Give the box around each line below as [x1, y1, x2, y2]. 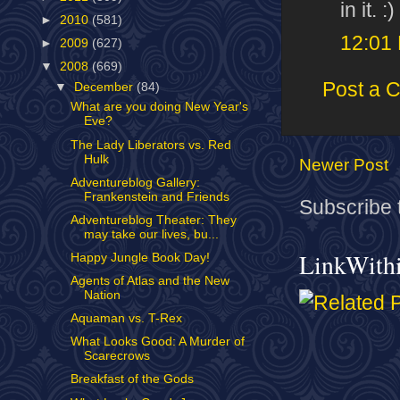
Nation [83, 288, 121, 302]
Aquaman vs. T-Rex [70, 312, 182, 326]
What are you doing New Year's [70, 100, 248, 114]
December [74, 79, 137, 94]
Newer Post [299, 154, 388, 174]
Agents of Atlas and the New [70, 274, 229, 287]
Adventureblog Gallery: [70, 175, 200, 189]
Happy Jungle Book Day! [70, 250, 210, 264]
